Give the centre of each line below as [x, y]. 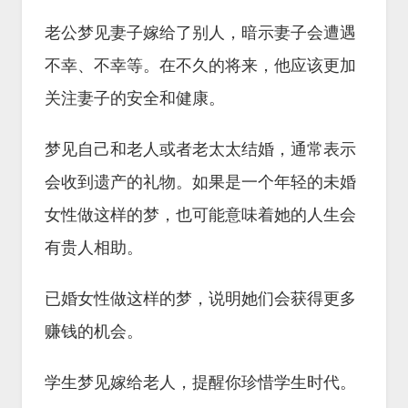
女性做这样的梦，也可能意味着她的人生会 [200, 215]
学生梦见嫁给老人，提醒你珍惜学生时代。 [200, 382]
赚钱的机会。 [94, 331]
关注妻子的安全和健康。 [135, 98]
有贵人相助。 [94, 248]
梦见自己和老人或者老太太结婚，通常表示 [200, 149]
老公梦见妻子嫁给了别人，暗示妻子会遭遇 [200, 33]
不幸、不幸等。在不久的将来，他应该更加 [200, 66]
